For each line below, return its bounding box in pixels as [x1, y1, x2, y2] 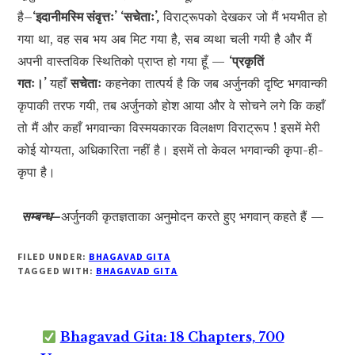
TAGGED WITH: [17, 265, 96, 277]
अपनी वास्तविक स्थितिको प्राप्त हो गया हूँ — [17, 53, 230, 70]
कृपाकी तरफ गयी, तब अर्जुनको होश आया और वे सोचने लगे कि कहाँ [17, 97, 326, 114]
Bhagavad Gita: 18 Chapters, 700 [59, 329, 284, 345]
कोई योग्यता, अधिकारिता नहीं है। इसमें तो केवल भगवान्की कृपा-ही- [17, 142, 324, 158]
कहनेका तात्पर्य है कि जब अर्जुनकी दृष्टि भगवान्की [101, 75, 328, 92]
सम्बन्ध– [21, 208, 62, 225]
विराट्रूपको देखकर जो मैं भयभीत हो [159, 9, 328, 25]
